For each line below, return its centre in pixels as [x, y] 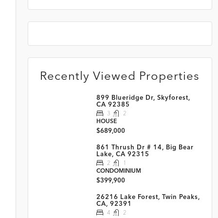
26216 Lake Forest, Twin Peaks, [148, 197]
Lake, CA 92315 [123, 154]
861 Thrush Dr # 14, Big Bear [145, 147]
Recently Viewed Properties [119, 76]
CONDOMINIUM [118, 171]
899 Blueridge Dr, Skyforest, [143, 97]
